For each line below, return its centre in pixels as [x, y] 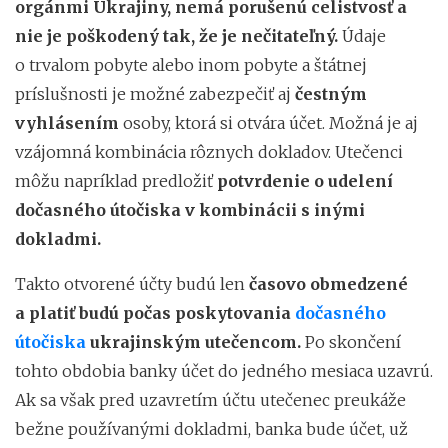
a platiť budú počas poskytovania [155, 312]
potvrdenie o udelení [305, 180]
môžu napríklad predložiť [116, 180]
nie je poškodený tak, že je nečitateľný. [176, 35]
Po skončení [351, 341]
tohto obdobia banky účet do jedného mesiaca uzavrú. [224, 370]
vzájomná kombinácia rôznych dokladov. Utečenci [209, 151]
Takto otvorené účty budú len [132, 283]
